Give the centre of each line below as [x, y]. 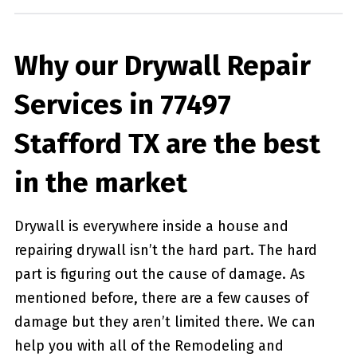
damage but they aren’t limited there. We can [165, 322]
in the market [100, 183]
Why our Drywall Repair [162, 66]
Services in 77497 [122, 105]
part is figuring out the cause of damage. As [159, 275]
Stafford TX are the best [167, 144]
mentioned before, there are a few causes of [161, 298]
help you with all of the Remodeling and [149, 346]
